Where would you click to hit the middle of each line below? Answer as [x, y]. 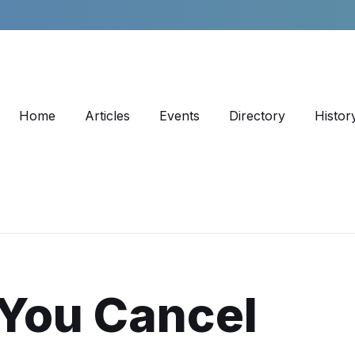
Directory [258, 116]
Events [180, 116]
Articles [108, 116]
